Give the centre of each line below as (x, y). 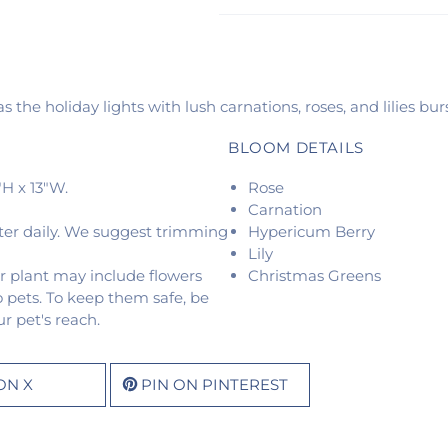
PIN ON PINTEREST (214, 385)
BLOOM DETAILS (296, 148)
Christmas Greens (314, 276)
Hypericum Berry (311, 232)
